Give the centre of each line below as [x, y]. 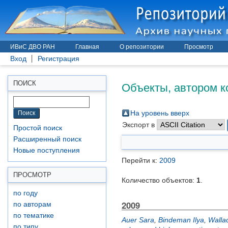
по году [25, 193]
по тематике [34, 216]
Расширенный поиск [47, 139]
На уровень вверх [160, 113]
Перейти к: [140, 160]
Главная [87, 47]
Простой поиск [38, 128]
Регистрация [59, 59]
